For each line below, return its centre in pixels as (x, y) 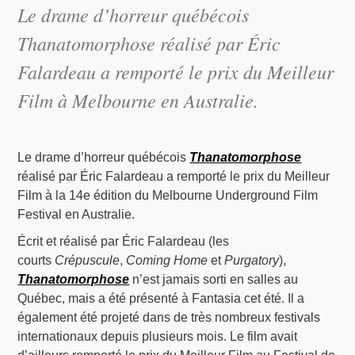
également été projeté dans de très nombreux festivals (169, 318)
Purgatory (252, 261)
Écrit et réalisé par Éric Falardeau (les (124, 242)
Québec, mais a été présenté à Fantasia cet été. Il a (161, 299)
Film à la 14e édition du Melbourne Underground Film (168, 196)
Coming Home (167, 261)
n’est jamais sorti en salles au (214, 280)
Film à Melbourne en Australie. (138, 100)
